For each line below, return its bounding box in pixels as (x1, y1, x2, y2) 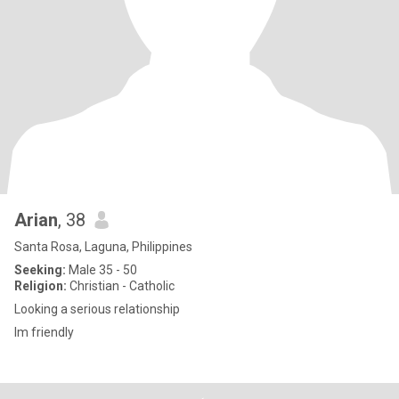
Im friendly (14, 325, 74, 339)
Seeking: (14, 263, 66, 277)
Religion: (14, 279, 67, 293)
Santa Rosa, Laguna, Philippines (14, 240, 192, 254)
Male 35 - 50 (66, 263, 137, 277)
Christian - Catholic (67, 279, 175, 293)
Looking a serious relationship (14, 302, 180, 316)
